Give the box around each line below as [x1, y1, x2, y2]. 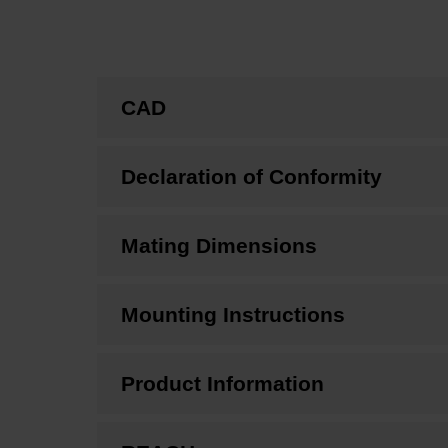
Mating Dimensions [121, 234, 317, 258]
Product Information [121, 372, 324, 396]
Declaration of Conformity [121, 165, 382, 189]
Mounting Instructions [121, 303, 345, 327]
